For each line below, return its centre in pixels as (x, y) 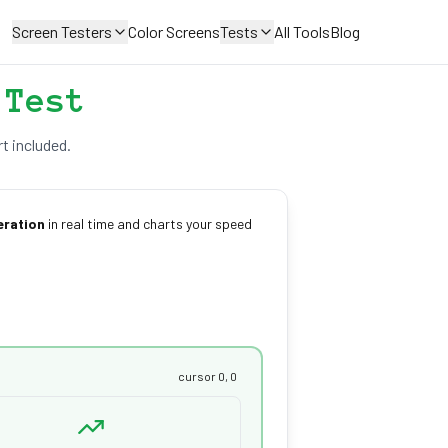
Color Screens (174, 31)
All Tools (302, 31)
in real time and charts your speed (148, 223)
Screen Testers (62, 31)
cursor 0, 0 (207, 376)
